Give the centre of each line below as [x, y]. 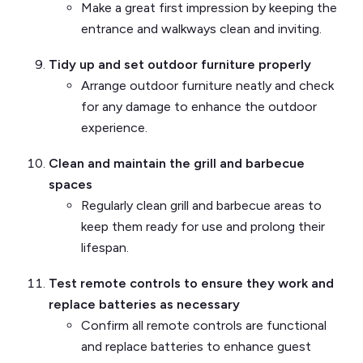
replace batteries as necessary [144, 305]
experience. [114, 128]
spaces [70, 185]
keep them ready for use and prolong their [203, 227]
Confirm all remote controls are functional [204, 326]
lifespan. [105, 248]
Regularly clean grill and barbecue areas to [201, 206]
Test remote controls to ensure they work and [191, 284]
